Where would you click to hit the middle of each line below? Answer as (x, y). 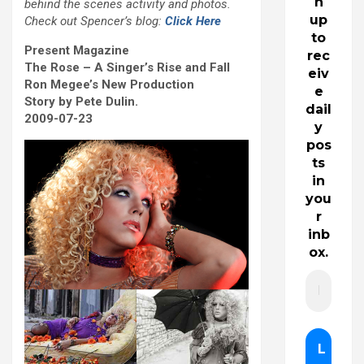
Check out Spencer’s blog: (95, 22)
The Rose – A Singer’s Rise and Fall (127, 68)
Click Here (193, 22)
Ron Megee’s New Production (109, 85)
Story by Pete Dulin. (81, 102)
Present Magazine (77, 51)
